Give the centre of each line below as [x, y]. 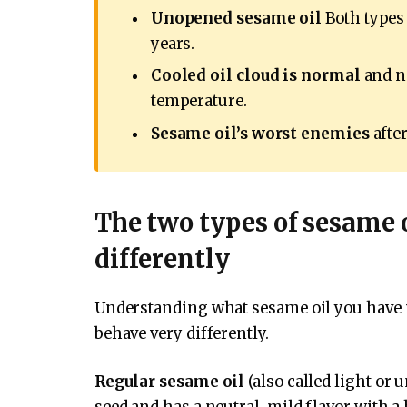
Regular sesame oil [169, 382]
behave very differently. [181, 333]
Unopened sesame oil [236, 19]
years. [173, 45]
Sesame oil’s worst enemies [260, 134]
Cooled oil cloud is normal [255, 76]
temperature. [199, 102]
